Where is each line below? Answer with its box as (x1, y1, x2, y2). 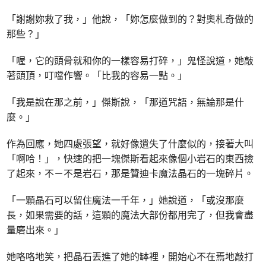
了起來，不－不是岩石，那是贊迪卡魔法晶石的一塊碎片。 (7, 167, 254, 180)
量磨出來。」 (7, 223, 64, 237)
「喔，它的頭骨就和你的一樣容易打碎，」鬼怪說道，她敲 (7, 54, 254, 68)
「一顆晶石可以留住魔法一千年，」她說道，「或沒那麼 (7, 194, 245, 207)
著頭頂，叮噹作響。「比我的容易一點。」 (7, 69, 188, 83)
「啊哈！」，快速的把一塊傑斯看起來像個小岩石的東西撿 (7, 152, 254, 166)
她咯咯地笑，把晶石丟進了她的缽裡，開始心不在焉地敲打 (7, 250, 254, 264)
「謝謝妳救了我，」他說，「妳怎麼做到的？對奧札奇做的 (7, 12, 254, 26)
